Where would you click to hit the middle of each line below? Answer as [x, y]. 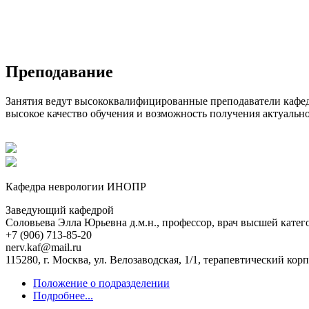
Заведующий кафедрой [60, 210]
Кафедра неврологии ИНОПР [76, 187]
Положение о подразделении [101, 283]
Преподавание [59, 72]
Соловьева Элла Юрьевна [66, 223]
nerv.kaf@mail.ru [43, 248]
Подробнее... [63, 296]
